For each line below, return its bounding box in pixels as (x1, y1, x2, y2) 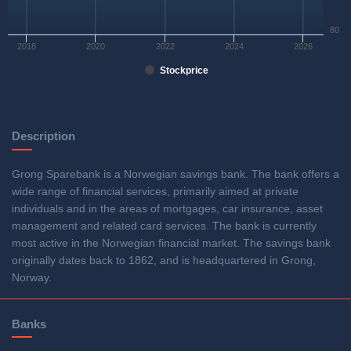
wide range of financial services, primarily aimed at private (12, 186, 299, 198)
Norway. (12, 272, 52, 284)
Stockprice (160, 65, 208, 77)
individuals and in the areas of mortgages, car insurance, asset (12, 203, 323, 215)
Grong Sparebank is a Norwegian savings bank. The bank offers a (12, 168, 339, 181)
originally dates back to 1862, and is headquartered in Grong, (12, 255, 316, 267)
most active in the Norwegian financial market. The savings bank (12, 237, 331, 250)
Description (12, 129, 75, 143)
